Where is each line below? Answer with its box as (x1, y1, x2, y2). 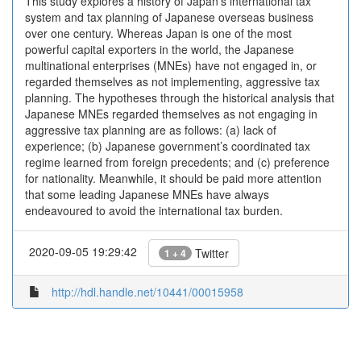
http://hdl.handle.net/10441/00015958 (52, 284, 243, 300)
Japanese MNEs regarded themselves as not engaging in (25, 106, 317, 122)
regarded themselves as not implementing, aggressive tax (25, 73, 320, 89)
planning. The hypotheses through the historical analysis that (25, 89, 334, 106)
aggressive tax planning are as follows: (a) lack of (25, 122, 276, 138)
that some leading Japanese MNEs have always (25, 186, 269, 202)
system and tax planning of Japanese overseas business (25, 9, 313, 25)
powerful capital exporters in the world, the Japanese (25, 41, 294, 57)
